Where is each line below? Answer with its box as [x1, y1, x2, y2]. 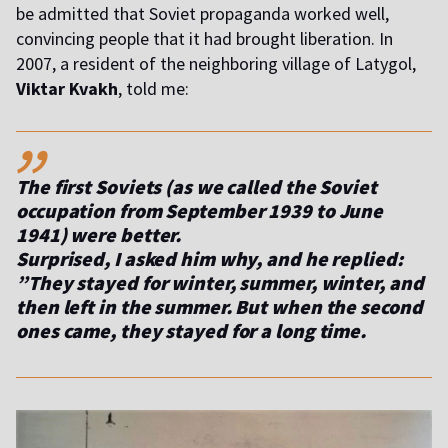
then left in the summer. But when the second [16, 293, 423, 319]
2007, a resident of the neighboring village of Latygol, [16, 51, 416, 75]
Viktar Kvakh [16, 76, 118, 100]
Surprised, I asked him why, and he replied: [16, 245, 403, 271]
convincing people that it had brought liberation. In [16, 26, 393, 50]
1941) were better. [16, 221, 182, 247]
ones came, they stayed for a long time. [16, 317, 367, 343]
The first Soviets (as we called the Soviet [16, 173, 377, 199]
